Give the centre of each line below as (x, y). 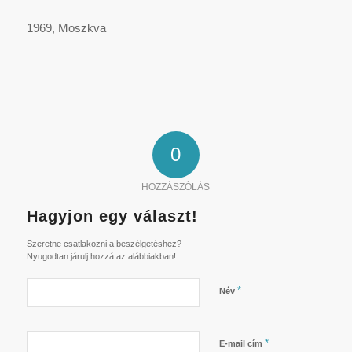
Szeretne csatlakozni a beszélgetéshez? (104, 243)
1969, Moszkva (66, 27)
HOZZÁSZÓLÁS (176, 187)
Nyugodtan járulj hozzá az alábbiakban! (101, 256)
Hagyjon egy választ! (112, 216)
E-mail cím (242, 343)
